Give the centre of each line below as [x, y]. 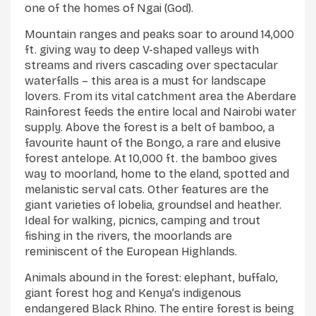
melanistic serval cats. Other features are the [147, 189]
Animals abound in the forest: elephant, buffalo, [151, 277]
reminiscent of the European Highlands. [131, 251]
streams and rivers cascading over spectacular [151, 65]
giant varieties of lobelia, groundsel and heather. [153, 205]
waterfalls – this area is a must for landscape [145, 80]
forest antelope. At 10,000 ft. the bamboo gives [151, 158]
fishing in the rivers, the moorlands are [128, 236]
